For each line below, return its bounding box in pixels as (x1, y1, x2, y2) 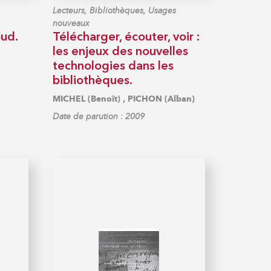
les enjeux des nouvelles (53, 45, 189, 58)
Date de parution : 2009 (53, 111, 145, 122)
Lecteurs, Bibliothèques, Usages (53, 5, 177, 16)
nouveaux (53, 18, 90, 28)
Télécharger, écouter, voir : (53, 31, 200, 44)
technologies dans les (53, 60, 174, 73)
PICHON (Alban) (128, 93, 195, 104)
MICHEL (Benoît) (53, 93, 121, 104)
